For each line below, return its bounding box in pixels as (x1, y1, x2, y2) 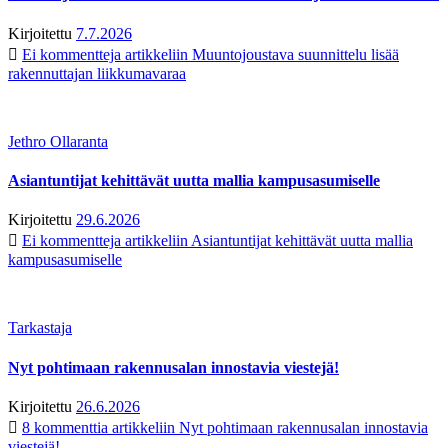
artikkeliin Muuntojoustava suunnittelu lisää (121, 45, 399, 63)
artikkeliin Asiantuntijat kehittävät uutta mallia (121, 232, 413, 250)
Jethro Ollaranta (8, 132, 108, 150)
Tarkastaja (8, 319, 72, 337)
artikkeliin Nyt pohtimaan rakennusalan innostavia (108, 418, 428, 436)
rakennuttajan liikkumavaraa (8, 64, 186, 82)
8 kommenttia (22, 418, 108, 436)
